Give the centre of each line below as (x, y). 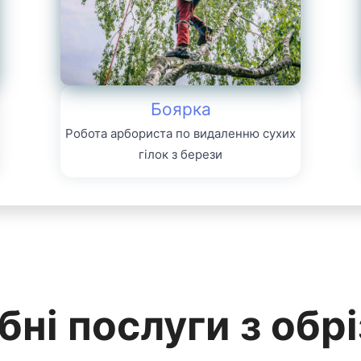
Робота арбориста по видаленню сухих (180, 133)
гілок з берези (180, 154)
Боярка (180, 109)
